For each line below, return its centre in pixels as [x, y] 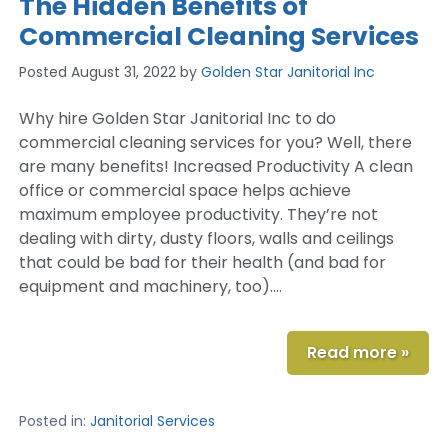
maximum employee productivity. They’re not [198, 214]
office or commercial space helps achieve [184, 190]
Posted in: [54, 420]
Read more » [358, 352]
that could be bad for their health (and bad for [202, 262]
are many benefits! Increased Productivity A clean [215, 166]
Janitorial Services [152, 420]
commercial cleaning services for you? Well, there [215, 142]
